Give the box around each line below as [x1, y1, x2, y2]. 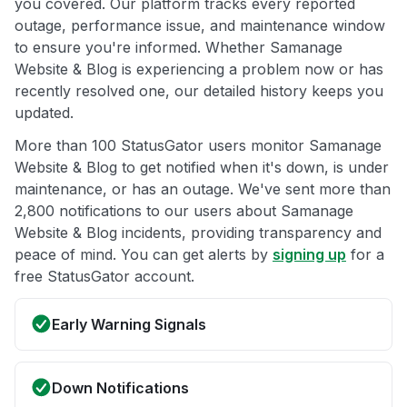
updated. [15, 104, 74, 123]
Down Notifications [52, 379, 189, 398]
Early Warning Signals [52, 315, 206, 334]
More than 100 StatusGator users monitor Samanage [15, 136, 382, 155]
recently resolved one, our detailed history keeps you [15, 82, 383, 101]
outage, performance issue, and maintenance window [15, 16, 385, 35]
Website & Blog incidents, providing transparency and [15, 223, 382, 243]
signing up [273, 245, 346, 264]
